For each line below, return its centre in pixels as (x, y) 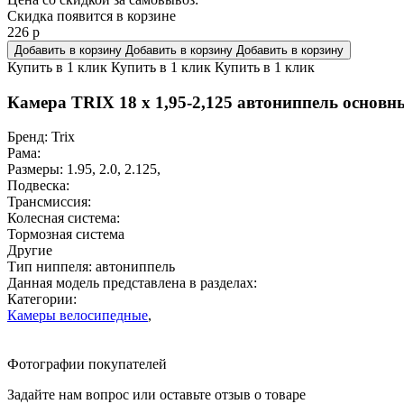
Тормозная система (66, 234)
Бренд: (28, 137)
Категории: (42, 299)
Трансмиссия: (49, 202)
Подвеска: (38, 186)
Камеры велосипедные (78, 316)
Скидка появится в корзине (92, 15)
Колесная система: (64, 218)
